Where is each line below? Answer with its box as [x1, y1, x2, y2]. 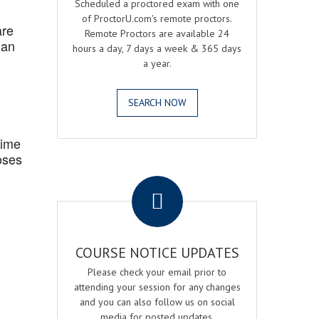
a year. [142, 57, 172, 70]
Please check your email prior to [88, 266, 227, 278]
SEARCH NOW [127, 96, 187, 109]
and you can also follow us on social [79, 296, 235, 308]
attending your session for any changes [73, 281, 241, 293]
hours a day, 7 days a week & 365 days [73, 42, 242, 55]
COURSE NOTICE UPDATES [75, 244, 239, 262]
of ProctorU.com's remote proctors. [82, 12, 233, 25]
